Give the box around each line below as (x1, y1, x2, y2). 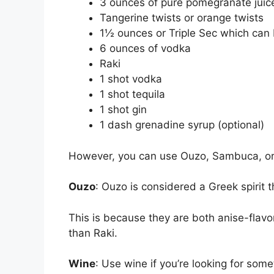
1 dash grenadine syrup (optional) (100, 119, 264, 131)
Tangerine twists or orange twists (100, 12, 264, 24)
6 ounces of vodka (100, 42, 191, 55)
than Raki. (68, 226, 117, 239)
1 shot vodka (100, 73, 162, 86)
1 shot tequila (100, 88, 165, 101)
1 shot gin (100, 103, 147, 116)
